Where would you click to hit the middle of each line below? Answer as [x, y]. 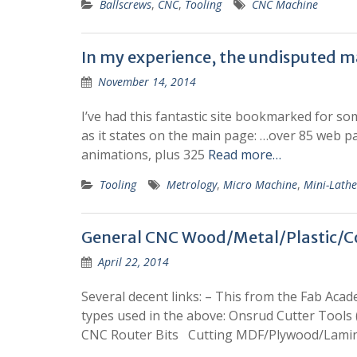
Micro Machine [260, 184]
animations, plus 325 [145, 155]
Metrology [192, 184]
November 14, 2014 [147, 82]
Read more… [245, 155]
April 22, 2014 [133, 262]
